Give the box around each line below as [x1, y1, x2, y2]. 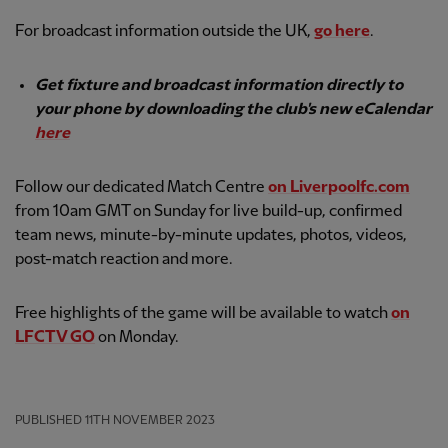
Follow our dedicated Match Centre [15, 179, 268, 197]
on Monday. [95, 329, 179, 347]
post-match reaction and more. [15, 251, 233, 269]
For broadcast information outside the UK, [15, 23, 314, 41]
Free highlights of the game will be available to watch [15, 305, 391, 323]
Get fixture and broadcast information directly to [35, 77, 403, 95]
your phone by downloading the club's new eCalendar [35, 101, 432, 119]
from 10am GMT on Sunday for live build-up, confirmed [15, 203, 402, 221]
